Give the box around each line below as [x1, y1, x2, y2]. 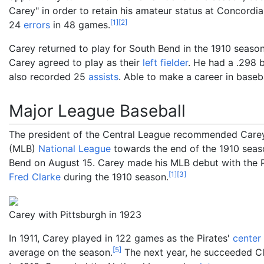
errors [24, 18, 50, 31]
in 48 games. [50, 18, 110, 31]
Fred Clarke [9, 170, 61, 183]
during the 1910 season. [61, 170, 169, 183]
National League [38, 142, 111, 154]
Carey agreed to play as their [9, 56, 143, 68]
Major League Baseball [9, 100, 186, 121]
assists [88, 70, 118, 82]
